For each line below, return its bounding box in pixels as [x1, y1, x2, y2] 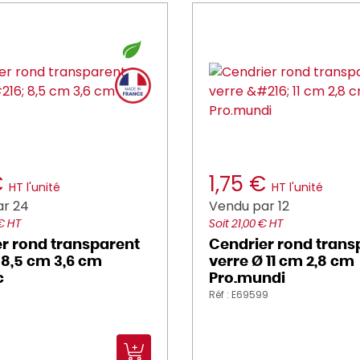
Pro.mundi [209, 272, 285, 286]
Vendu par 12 [209, 197, 289, 215]
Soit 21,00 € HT [209, 219, 283, 230]
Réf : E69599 [209, 288, 268, 301]
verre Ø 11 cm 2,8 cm [209, 255, 354, 269]
